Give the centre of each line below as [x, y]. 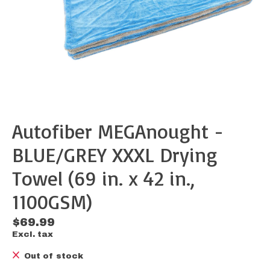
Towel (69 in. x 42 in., [103, 178]
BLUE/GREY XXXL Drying [115, 155]
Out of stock [53, 256]
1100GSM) [52, 202]
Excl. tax [33, 234]
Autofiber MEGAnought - [118, 131]
